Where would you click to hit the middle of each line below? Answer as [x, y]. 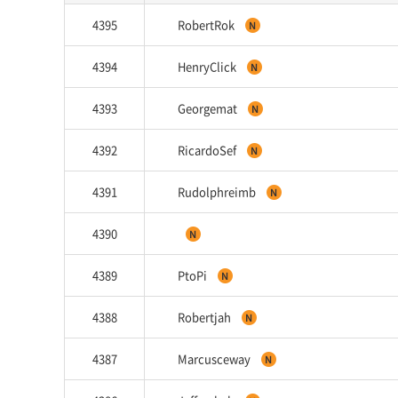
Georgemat [209, 108]
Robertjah [206, 317]
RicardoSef [208, 150]
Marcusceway [215, 358]
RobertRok [207, 24]
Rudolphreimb [218, 191]
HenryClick [208, 66]
